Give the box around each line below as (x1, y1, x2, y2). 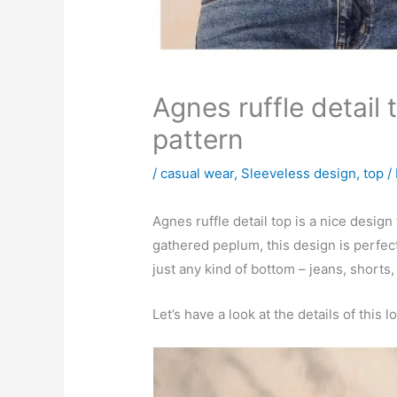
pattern (152, 123, 245, 155)
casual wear (160, 165, 235, 182)
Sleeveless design (241, 165, 357, 182)
